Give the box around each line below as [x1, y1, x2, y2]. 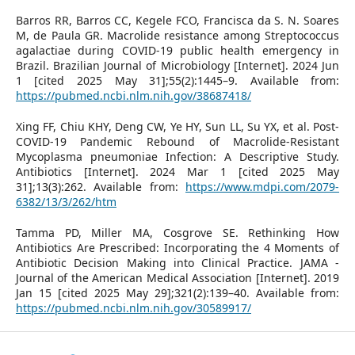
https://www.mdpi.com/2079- [185, 178, 340, 194]
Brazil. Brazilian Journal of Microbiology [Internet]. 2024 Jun [15, 57, 340, 73]
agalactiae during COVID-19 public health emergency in [15, 42, 340, 58]
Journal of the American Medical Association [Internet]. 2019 [15, 269, 340, 285]
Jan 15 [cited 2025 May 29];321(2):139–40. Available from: [15, 284, 340, 300]
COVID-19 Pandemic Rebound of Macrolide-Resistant [15, 133, 340, 149]
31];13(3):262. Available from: [15, 178, 186, 194]
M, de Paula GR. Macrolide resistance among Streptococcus [15, 27, 340, 43]
